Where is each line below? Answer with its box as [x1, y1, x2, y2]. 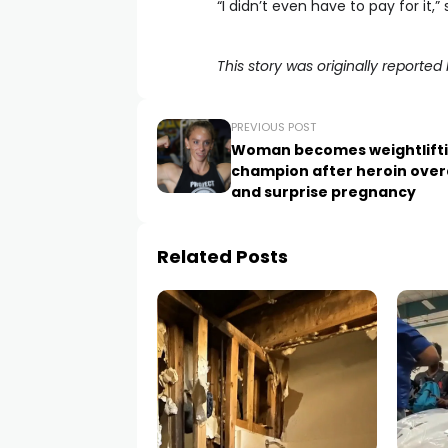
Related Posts [157, 244, 288, 269]
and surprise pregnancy [231, 182, 416, 202]
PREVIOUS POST [231, 119, 316, 135]
